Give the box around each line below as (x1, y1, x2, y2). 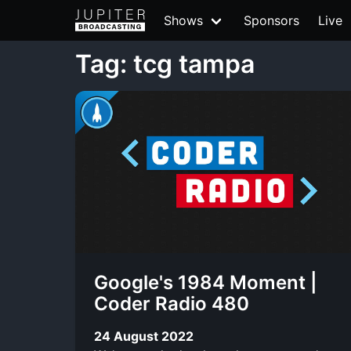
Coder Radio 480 (94, 292, 249, 315)
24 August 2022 (94, 327, 194, 344)
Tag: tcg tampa (75, 49, 255, 79)
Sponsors (244, 13, 299, 28)
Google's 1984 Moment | (94, 271, 317, 294)
